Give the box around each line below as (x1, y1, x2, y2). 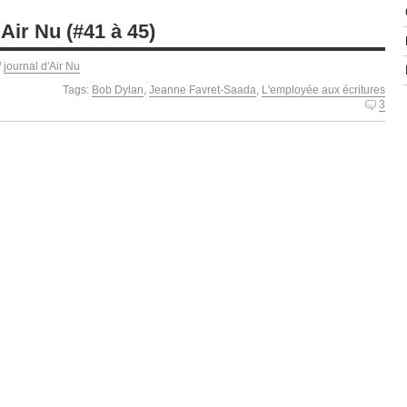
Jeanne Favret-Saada (149, 83, 256, 96)
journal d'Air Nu (4, 59, 80, 73)
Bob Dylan (92, 83, 144, 96)
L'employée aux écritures (262, 83, 385, 96)
